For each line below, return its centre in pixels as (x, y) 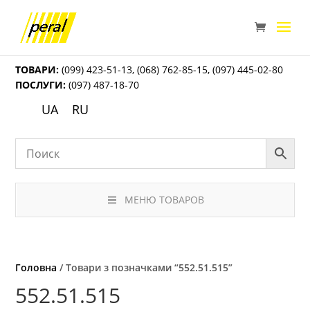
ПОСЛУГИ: (41, 85)
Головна (36, 268)
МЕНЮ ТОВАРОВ (164, 200)
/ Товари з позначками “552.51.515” (145, 268)
